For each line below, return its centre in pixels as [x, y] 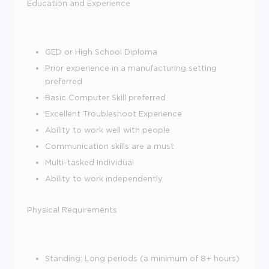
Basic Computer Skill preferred [105, 97]
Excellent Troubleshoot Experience [113, 113]
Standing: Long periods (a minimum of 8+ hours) [142, 258]
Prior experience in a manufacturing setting [131, 68]
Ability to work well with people [107, 129]
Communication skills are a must [110, 146]
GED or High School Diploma [101, 51]
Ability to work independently [104, 178]
